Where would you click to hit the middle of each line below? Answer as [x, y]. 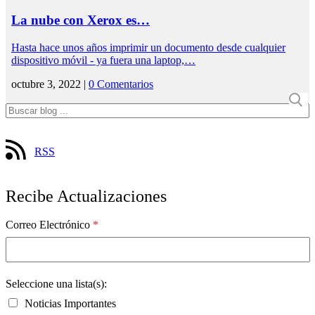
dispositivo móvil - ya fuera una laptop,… [103, 60]
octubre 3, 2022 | [50, 84]
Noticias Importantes [69, 303]
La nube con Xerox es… [81, 20]
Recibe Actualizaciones [86, 196]
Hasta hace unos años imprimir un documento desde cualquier [148, 47]
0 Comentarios [121, 84]
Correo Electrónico [49, 224]
